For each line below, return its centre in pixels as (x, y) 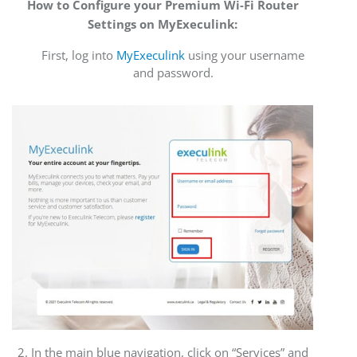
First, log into (79, 55)
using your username (245, 55)
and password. (173, 73)
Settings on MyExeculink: (163, 24)
